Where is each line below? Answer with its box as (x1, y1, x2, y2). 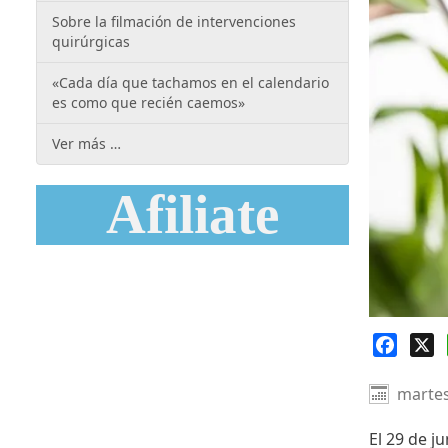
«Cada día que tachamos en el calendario (52, 73, 329, 92)
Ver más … (52, 134, 121, 153)
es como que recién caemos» (52, 93, 245, 112)
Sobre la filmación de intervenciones (52, 12, 296, 31)
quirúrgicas (52, 32, 130, 51)
